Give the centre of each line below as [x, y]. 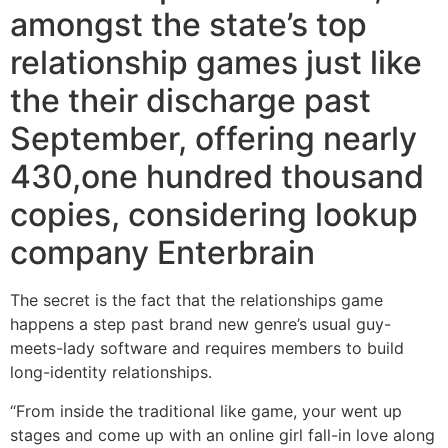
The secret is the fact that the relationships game [196, 300]
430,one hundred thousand [217, 177]
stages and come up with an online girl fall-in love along [222, 434]
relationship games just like [216, 63]
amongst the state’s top [188, 25]
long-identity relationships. [111, 372]
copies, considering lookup [214, 215]
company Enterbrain [162, 253]
